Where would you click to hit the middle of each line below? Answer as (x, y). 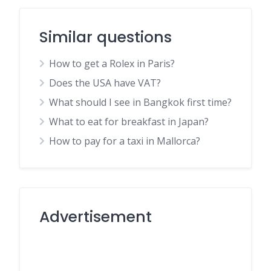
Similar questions (106, 37)
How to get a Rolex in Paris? (112, 64)
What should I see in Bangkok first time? (140, 102)
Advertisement (96, 217)
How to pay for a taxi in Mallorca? (125, 141)
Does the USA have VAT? (105, 83)
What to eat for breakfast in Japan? (129, 122)
